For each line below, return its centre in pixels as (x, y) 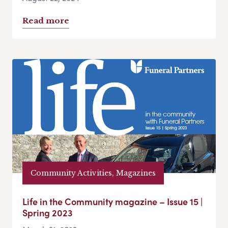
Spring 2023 (47, 213)
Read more (46, 21)
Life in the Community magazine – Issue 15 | (112, 202)
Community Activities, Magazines (93, 173)
